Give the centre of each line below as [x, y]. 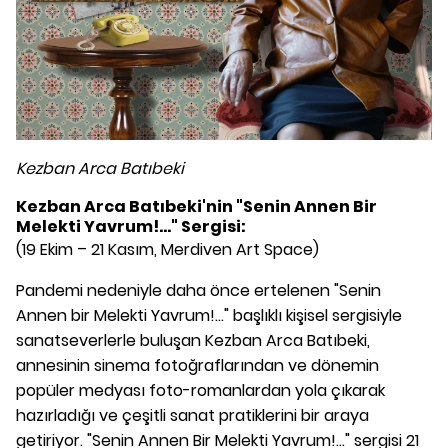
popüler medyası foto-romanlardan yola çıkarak [200, 391]
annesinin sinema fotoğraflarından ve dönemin [197, 366]
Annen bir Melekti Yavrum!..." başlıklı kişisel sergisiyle [209, 316]
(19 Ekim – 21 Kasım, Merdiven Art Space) [167, 250]
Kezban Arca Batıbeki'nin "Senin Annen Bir [196, 207]
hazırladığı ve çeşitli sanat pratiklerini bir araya [192, 416]
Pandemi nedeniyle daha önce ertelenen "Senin [198, 291]
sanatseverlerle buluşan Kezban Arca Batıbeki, [193, 341]
